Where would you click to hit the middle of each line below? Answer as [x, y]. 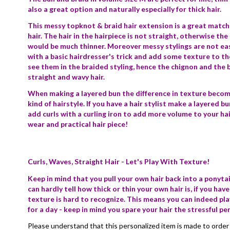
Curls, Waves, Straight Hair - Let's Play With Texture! [119, 161]
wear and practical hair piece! [79, 124]
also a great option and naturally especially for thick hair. [124, 9]
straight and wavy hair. [67, 77]
